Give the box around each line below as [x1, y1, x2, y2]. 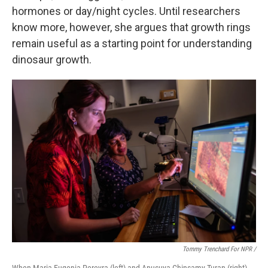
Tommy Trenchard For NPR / [182, 245, 256, 253]
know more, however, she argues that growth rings [12, 21, 251, 33]
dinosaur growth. [12, 53, 92, 66]
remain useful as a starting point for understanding [12, 37, 252, 50]
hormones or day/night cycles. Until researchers [12, 5, 240, 17]
